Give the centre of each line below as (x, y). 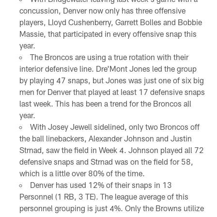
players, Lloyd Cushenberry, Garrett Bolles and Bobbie (110, 22)
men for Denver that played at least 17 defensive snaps (112, 92)
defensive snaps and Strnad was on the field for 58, (106, 161)
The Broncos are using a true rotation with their (109, 57)
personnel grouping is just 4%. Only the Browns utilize (111, 208)
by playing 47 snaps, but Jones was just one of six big (111, 80)
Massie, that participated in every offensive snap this (108, 33)
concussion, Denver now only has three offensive (102, 10)
